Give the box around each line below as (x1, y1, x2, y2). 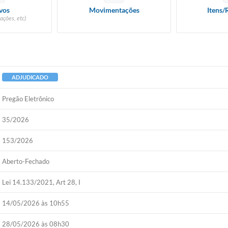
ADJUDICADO (12, 74, 49, 80)
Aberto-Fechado (2, 157, 50, 165)
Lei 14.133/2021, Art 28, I (2, 178, 81, 186)
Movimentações (89, 6, 139, 14)
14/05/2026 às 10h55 (2, 199, 70, 207)
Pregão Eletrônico (2, 95, 54, 103)
